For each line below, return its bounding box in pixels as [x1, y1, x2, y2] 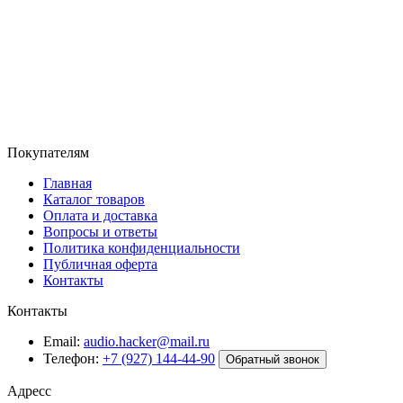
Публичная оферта [43, 256, 157, 272]
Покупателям [7, 145, 89, 160]
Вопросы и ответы [43, 224, 157, 239]
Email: [43, 334, 80, 349]
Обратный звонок [226, 353, 319, 366]
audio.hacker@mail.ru [84, 334, 210, 349]
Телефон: [43, 351, 99, 366]
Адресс [7, 383, 51, 399]
